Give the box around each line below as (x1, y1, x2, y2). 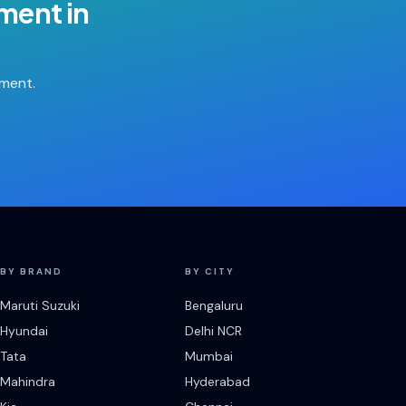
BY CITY (185, 266, 235, 277)
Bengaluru (185, 297, 243, 314)
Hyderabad (185, 373, 250, 390)
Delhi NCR (185, 323, 242, 339)
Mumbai (185, 348, 233, 364)
